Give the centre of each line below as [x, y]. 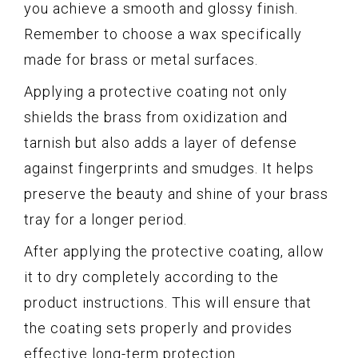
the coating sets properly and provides [158, 328]
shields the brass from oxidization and [156, 117]
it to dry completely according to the [151, 277]
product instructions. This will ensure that [168, 303]
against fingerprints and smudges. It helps [169, 169]
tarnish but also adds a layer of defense [161, 143]
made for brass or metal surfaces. [141, 60]
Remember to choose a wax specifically [163, 34]
